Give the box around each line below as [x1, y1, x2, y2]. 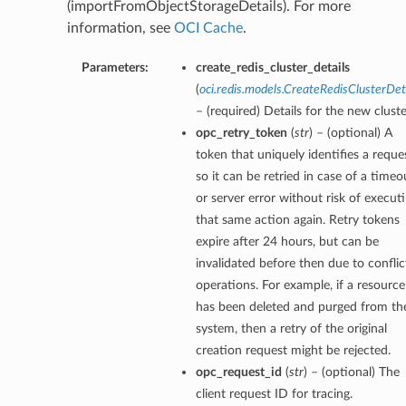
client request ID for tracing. [195, 387, 353, 401]
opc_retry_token [195, 126, 287, 140]
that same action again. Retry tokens [195, 213, 400, 227]
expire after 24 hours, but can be [195, 235, 379, 249]
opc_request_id [195, 365, 282, 380]
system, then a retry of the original [195, 322, 387, 336]
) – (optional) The [303, 365, 400, 380]
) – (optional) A [308, 126, 392, 140]
